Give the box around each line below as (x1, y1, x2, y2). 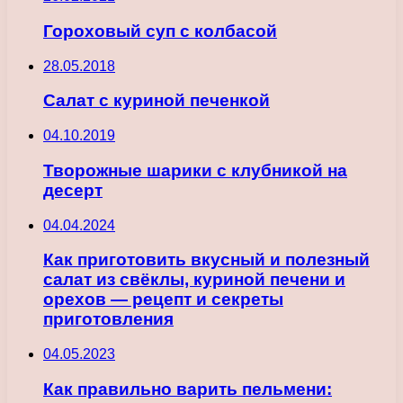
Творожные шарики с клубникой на (43, 160, 347, 180)
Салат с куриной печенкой (43, 91, 270, 111)
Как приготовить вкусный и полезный (43, 250, 370, 270)
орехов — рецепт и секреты (43, 290, 283, 309)
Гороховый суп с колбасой (43, 21, 277, 40)
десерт (43, 180, 103, 200)
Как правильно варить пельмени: (43, 379, 332, 399)
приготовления (43, 309, 174, 329)
